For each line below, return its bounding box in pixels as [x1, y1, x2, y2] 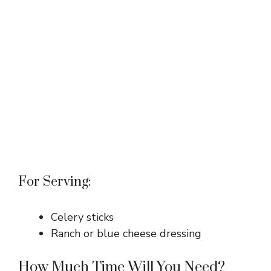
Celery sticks [51, 209, 114, 224]
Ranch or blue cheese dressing [51, 226, 201, 241]
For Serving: [18, 173, 91, 190]
